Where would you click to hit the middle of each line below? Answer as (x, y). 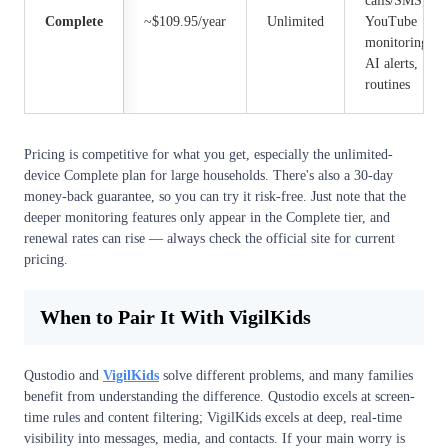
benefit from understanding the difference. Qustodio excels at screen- (219, 396)
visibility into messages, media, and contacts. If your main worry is (214, 438)
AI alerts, (391, 63)
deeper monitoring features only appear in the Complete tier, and (207, 217)
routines (387, 84)
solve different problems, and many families (286, 375)
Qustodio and (63, 375)
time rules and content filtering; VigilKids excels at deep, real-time (213, 417)
